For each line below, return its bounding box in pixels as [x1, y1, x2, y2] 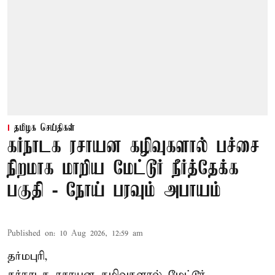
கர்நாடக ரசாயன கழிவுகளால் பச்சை [7, 136, 260, 158]
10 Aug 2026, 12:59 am [60, 228, 143, 239]
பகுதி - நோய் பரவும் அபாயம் [7, 180, 221, 202]
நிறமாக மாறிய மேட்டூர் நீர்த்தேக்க [7, 158, 239, 180]
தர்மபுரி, [7, 249, 48, 263]
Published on [7, 228, 53, 239]
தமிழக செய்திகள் [14, 122, 75, 134]
